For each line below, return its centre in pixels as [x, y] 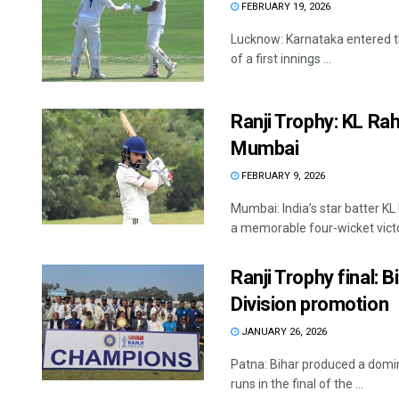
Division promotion [310, 305]
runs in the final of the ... [297, 384]
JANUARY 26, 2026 [283, 332]
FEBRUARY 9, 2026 [282, 176]
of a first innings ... [281, 59]
